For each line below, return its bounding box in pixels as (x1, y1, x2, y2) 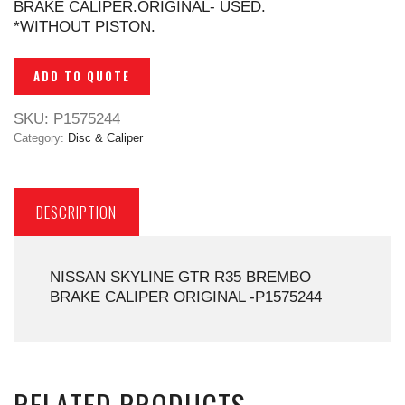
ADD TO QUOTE (33, 67, 130, 86)
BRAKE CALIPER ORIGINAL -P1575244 (50, 288, 322, 306)
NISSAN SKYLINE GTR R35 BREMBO (50, 268, 311, 287)
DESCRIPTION (36, 201, 117, 224)
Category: (14, 131, 68, 146)
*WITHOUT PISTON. (14, 18, 155, 36)
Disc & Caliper (68, 131, 143, 146)
